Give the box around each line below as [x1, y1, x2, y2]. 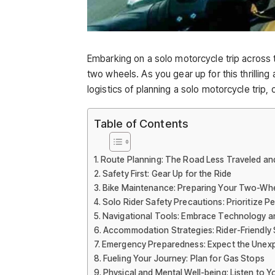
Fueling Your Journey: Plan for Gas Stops [103, 254, 265, 264]
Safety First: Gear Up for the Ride [102, 169, 232, 179]
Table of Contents [94, 117, 188, 131]
